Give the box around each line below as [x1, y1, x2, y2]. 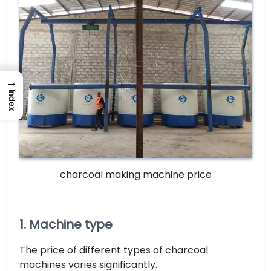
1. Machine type [19, 216, 113, 233]
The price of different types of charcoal [19, 243, 208, 257]
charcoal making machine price [59, 168, 212, 181]
